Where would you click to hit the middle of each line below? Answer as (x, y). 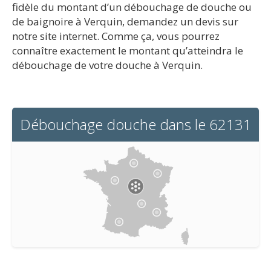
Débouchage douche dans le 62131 (135, 124)
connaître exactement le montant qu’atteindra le (128, 51)
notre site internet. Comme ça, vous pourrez (116, 36)
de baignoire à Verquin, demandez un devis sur (125, 21)
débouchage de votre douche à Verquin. (107, 65)
